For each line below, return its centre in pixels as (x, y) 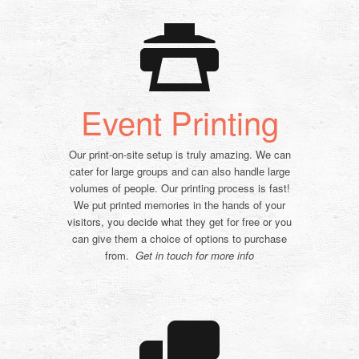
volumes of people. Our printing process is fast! (179, 188)
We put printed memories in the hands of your (179, 205)
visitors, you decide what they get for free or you (179, 222)
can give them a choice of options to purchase (179, 239)
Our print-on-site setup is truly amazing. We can (179, 155)
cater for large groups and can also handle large (179, 171)
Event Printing (179, 122)
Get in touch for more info (195, 256)
